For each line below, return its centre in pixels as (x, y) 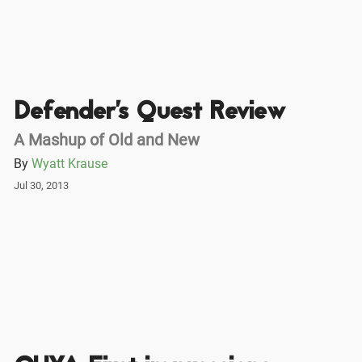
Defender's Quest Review (149, 113)
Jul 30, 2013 (41, 186)
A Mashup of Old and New (106, 139)
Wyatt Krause (69, 164)
